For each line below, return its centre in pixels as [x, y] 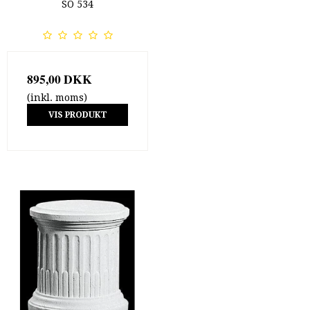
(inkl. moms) [57, 97]
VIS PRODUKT [77, 115]
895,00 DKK [60, 79]
